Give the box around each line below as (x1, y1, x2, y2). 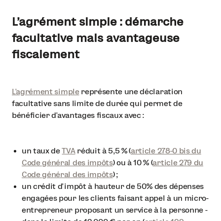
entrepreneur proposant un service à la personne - (22, 205, 208, 214)
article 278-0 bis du (131, 146, 201, 155)
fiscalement (12, 47, 79, 61)
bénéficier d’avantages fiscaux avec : (12, 110, 145, 119)
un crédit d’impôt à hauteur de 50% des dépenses (22, 182, 204, 190)
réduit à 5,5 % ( (75, 146, 131, 155)
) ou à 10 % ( (112, 158, 153, 167)
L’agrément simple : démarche (12, 14, 184, 28)
